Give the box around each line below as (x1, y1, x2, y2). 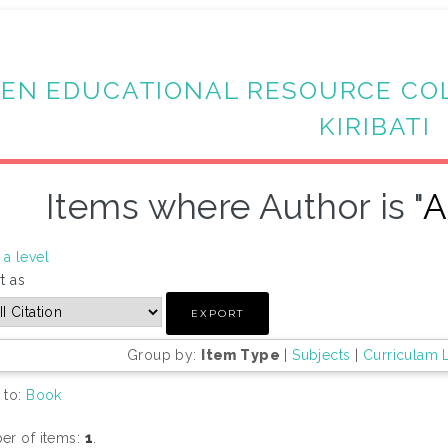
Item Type (201, 347, 280, 364)
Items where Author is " (45, 185, 423, 227)
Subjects (292, 347, 351, 364)
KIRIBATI (319, 111, 432, 141)
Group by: (126, 347, 202, 364)
